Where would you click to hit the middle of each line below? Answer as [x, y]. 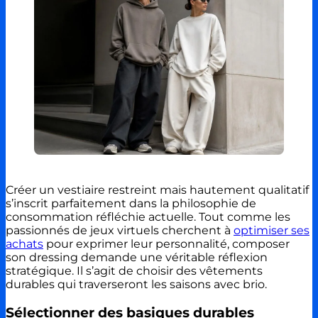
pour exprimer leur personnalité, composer [166, 243]
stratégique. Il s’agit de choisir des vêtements [134, 270]
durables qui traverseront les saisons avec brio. [136, 284]
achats [24, 243]
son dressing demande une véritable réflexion [137, 257]
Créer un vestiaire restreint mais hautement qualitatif [157, 190]
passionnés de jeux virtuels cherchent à [120, 230]
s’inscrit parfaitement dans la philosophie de [131, 203]
